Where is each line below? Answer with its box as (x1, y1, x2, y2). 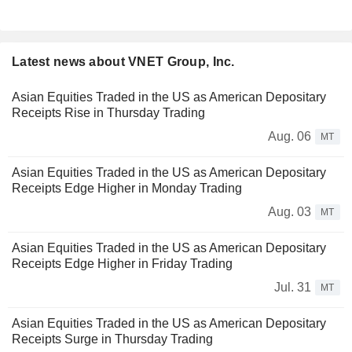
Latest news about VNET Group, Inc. (12, 55, 235, 69)
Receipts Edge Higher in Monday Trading (12, 181, 242, 196)
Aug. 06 (268, 130, 311, 144)
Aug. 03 (268, 205, 311, 219)
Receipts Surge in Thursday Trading (12, 332, 213, 346)
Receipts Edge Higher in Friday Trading (12, 257, 233, 271)
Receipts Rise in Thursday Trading (12, 106, 205, 120)
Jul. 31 (274, 280, 311, 295)
